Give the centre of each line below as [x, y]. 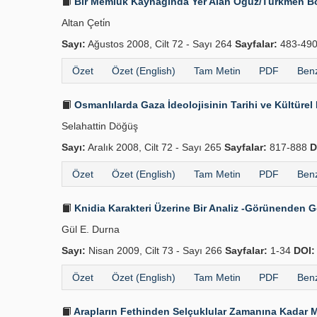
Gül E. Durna [91, 229]
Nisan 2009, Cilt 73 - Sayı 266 [155, 250]
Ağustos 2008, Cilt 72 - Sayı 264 [160, 44]
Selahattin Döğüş [100, 126]
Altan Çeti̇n [86, 23]
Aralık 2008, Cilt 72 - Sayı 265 [155, 147]
